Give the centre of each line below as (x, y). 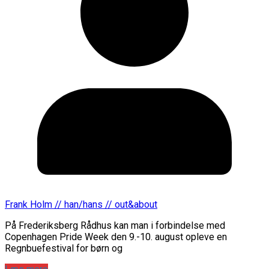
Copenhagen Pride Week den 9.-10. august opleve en (116, 237)
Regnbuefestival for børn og (64, 248)
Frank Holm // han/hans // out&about (81, 204)
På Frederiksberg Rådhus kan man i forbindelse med (115, 225)
